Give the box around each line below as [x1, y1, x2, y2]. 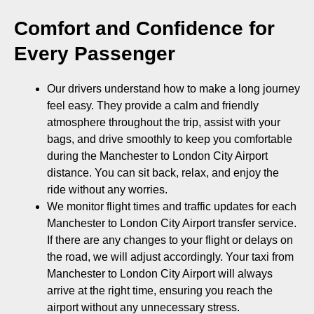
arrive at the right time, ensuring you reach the [46, 284, 273, 296]
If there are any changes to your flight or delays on [46, 233, 293, 246]
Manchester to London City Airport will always [46, 267, 273, 280]
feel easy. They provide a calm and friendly [46, 99, 259, 111]
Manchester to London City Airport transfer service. [46, 217, 296, 229]
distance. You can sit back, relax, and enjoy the [46, 166, 279, 179]
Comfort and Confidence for [14, 17, 275, 39]
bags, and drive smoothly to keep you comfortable [46, 132, 292, 145]
